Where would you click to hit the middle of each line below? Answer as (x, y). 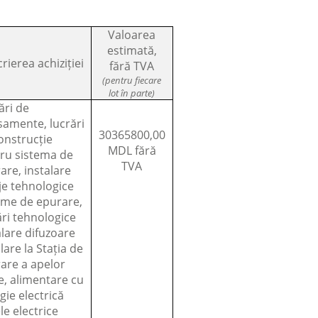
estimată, (132, 50)
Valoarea (132, 34)
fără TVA (132, 66)
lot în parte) (132, 93)
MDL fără (132, 150)
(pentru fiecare (132, 80)
